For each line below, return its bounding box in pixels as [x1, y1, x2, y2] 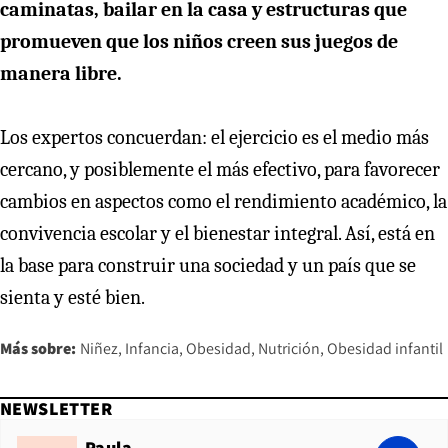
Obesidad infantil [327, 337, 443, 359]
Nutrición [258, 337, 320, 359]
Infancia [125, 337, 179, 359]
